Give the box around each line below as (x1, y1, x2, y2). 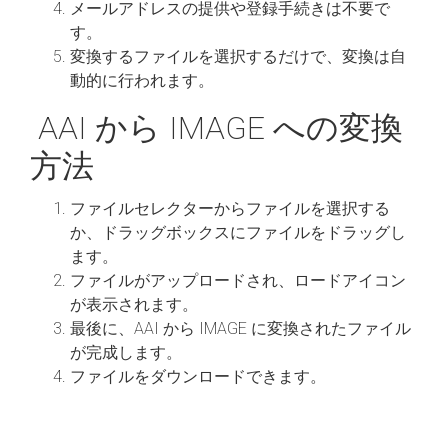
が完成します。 (70, 342, 182, 362)
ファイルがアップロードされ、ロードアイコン (70, 270, 406, 290)
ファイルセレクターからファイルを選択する (70, 198, 390, 218)
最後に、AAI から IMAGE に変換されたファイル (70, 318, 411, 338)
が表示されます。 (70, 294, 198, 314)
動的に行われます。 (70, 70, 214, 90)
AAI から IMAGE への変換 (38, 108, 403, 147)
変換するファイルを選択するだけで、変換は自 (70, 46, 406, 66)
